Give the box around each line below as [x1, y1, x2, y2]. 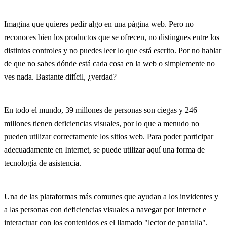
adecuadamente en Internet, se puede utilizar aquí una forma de [4, 145, 205, 154]
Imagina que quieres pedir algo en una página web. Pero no [4, 19, 194, 28]
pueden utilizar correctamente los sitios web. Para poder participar [4, 132, 213, 141]
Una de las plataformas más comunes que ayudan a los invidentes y [4, 192, 218, 201]
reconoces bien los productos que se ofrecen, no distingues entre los [4, 32, 219, 42]
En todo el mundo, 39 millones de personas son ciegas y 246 [4, 105, 197, 115]
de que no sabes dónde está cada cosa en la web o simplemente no [4, 59, 215, 68]
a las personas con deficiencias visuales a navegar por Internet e [4, 205, 206, 214]
